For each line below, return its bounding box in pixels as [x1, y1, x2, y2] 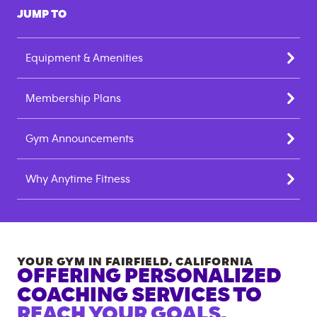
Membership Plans [25, 93, 121, 104]
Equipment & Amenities [25, 52, 143, 64]
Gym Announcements [25, 133, 134, 144]
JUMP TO [17, 8, 67, 20]
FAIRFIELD [105, 255, 169, 267]
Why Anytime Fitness [25, 173, 130, 185]
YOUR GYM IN [17, 255, 105, 267]
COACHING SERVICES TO [17, 284, 262, 306]
